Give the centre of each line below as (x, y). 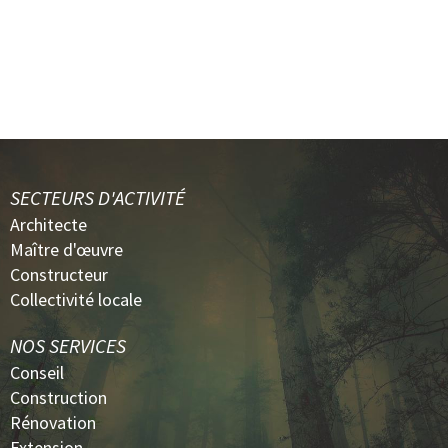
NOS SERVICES (68, 345)
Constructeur (59, 274)
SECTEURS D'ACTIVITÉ (97, 197)
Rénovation (53, 422)
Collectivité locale (76, 299)
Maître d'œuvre (66, 249)
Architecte (48, 224)
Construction (58, 397)
